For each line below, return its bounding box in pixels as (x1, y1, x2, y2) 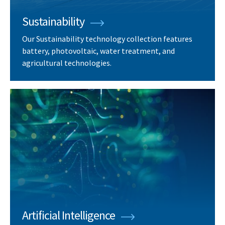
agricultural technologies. (22, 58, 111, 68)
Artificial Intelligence (22, 207, 115, 223)
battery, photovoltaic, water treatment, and (22, 46, 175, 56)
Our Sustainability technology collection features (22, 34, 192, 44)
